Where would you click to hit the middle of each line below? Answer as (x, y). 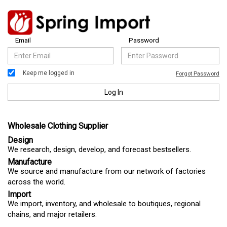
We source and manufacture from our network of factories (107, 172)
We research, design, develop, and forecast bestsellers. (99, 150)
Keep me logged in (49, 73)
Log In (113, 92)
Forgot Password (198, 74)
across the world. (36, 182)
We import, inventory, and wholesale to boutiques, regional (104, 204)
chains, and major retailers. (52, 215)
